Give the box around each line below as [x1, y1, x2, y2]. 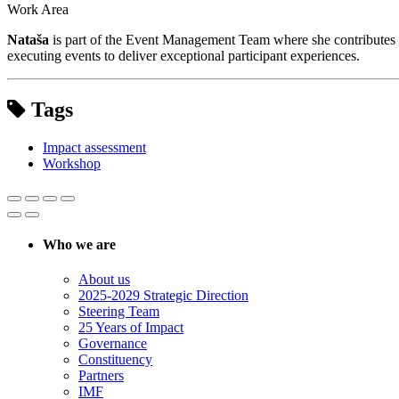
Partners [78, 368, 124, 384]
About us [78, 272, 130, 288]
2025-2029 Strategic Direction [78, 288, 248, 304]
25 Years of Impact [78, 320, 183, 336]
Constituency [78, 352, 152, 368]
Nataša [7, 31, 49, 47]
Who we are [43, 236, 116, 252]
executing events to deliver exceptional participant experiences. [7, 47, 360, 63]
